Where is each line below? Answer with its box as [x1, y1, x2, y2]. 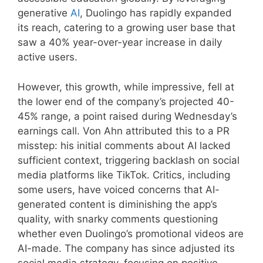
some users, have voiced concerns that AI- [18, 183, 220, 195]
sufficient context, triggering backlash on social [18, 154, 240, 166]
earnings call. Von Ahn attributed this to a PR [18, 124, 230, 137]
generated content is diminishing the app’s [18, 198, 217, 210]
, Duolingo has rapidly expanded [80, 7, 232, 19]
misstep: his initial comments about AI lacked [18, 139, 231, 151]
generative [18, 7, 70, 19]
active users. [18, 51, 77, 63]
